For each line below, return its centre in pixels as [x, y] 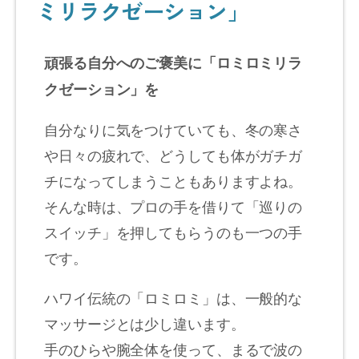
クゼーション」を [102, 89]
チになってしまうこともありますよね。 [173, 180]
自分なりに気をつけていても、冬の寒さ [173, 129]
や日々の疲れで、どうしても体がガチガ [173, 154]
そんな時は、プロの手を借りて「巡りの [173, 206]
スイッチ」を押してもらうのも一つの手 [173, 231]
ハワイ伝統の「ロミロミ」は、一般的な [173, 297]
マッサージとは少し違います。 [145, 323]
